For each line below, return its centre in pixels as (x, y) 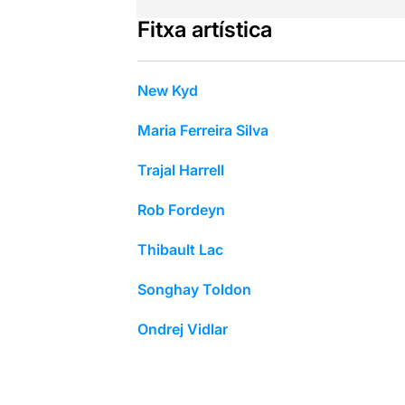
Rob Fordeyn (181, 209)
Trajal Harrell (180, 170)
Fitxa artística (204, 29)
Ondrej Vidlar (182, 329)
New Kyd (167, 90)
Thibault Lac (180, 249)
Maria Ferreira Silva (202, 130)
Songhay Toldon (194, 289)
